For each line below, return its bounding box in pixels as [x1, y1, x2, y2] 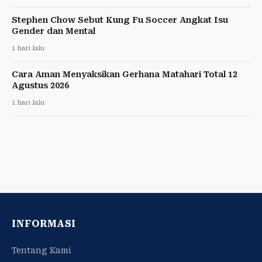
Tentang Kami [12, 245, 71, 255]
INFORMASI [12, 218, 76, 229]
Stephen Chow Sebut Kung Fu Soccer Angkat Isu [12, 15, 228, 25]
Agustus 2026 [12, 80, 69, 90]
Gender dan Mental [12, 26, 95, 36]
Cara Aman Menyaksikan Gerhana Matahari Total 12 [12, 69, 237, 79]
